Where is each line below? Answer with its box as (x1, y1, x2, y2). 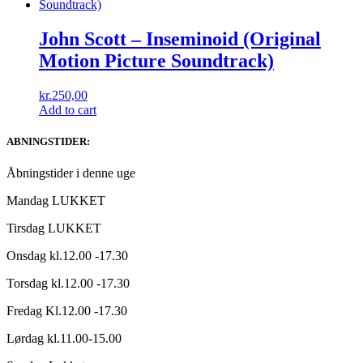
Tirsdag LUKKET (6, 221, 101, 236)
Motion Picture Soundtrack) (39, 50, 274, 72)
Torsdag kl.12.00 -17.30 (6, 276, 130, 291)
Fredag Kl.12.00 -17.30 (6, 304, 127, 318)
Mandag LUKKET (6, 194, 105, 208)
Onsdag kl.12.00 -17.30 (6, 249, 128, 263)
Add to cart (39, 103, 96, 117)
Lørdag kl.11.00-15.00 (6, 331, 122, 346)
